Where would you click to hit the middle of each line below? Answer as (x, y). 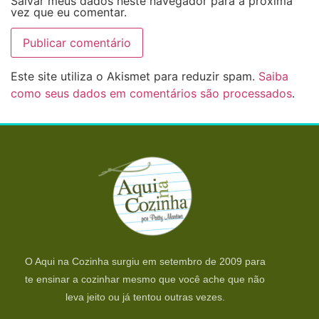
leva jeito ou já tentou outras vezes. (145, 297)
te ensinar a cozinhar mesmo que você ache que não (145, 279)
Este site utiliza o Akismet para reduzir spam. (135, 77)
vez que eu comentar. (69, 12)
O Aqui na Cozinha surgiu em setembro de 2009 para (145, 261)
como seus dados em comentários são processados (151, 94)
